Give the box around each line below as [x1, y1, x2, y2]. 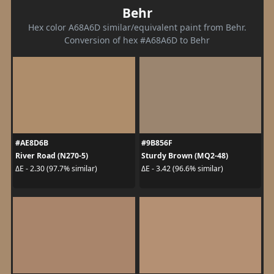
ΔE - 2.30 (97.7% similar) [15, 163, 97, 174]
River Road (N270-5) [15, 150, 88, 161]
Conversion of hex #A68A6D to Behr [64, 34, 210, 46]
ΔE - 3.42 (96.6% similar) [141, 163, 223, 174]
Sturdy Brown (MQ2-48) [141, 150, 228, 161]
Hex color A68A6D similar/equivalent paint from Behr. [28, 21, 246, 33]
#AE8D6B [15, 137, 48, 148]
